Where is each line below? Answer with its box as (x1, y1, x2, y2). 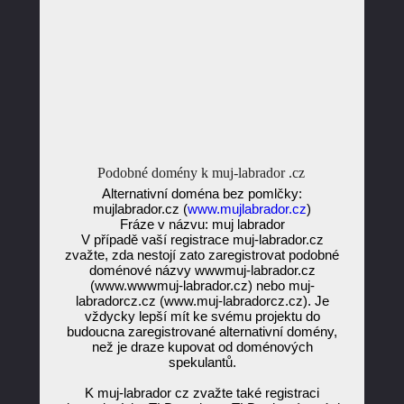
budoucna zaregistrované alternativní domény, (67, 324, 337, 339)
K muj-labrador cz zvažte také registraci (85, 385, 319, 400)
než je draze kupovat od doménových (91, 339, 313, 354)
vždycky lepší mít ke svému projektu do (84, 308, 320, 324)
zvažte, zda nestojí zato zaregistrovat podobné (65, 247, 339, 262)
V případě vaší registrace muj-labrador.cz (80, 232, 324, 247)
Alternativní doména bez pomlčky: (102, 186, 302, 201)
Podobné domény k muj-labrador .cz (97, 165, 305, 180)
